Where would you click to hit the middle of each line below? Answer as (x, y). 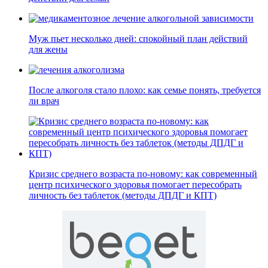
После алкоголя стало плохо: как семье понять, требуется (145, 90)
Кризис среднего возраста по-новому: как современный (143, 173)
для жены (48, 49)
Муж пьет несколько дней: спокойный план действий (138, 38)
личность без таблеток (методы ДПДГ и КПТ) (123, 195)
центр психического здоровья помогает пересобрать (135, 184)
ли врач (44, 100)
